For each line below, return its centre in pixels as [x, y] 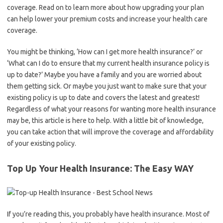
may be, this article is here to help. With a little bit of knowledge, [105, 120]
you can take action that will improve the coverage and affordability [110, 132]
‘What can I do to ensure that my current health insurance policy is [108, 63]
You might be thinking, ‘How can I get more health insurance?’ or [105, 52]
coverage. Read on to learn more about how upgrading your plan [106, 7]
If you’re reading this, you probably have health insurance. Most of [108, 214]
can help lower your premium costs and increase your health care [107, 19]
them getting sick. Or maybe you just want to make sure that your [107, 86]
